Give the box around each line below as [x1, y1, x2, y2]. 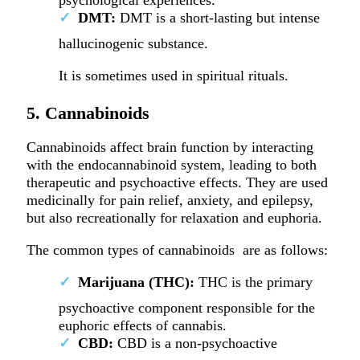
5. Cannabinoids [26, 102, 149, 123]
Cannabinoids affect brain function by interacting [26, 138, 313, 155]
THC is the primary [194, 274, 313, 291]
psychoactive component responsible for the [58, 300, 315, 317]
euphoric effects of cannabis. [58, 317, 231, 334]
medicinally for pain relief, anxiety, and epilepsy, [26, 191, 313, 208]
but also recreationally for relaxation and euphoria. [26, 209, 326, 226]
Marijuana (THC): [77, 274, 194, 291]
